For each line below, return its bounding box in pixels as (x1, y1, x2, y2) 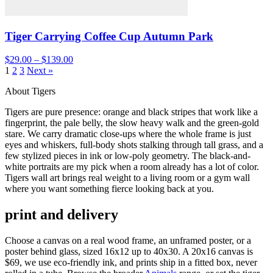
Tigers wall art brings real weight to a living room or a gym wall (5, 172, 250, 183)
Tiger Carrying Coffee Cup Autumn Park (5, 29, 213, 43)
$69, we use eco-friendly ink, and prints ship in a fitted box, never (5, 257, 257, 268)
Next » (27, 65, 53, 76)
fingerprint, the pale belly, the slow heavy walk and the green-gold (5, 118, 259, 129)
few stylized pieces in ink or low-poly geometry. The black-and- (5, 151, 250, 161)
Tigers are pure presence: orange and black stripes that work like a (5, 107, 258, 118)
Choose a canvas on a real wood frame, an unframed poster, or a (5, 235, 251, 246)
